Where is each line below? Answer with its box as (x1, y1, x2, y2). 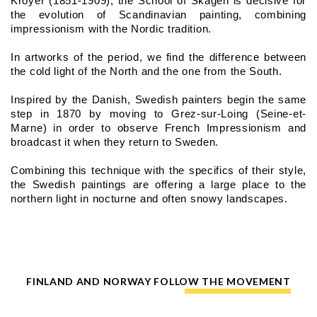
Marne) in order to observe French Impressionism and (11, 122, 306, 134)
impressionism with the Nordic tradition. (11, 23, 212, 35)
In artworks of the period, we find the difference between (11, 51, 306, 63)
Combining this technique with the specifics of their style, (11, 164, 306, 176)
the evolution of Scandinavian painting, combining (11, 8, 306, 21)
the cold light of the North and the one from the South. (11, 65, 282, 77)
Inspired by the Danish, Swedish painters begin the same (11, 93, 306, 105)
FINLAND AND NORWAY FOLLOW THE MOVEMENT (26, 275, 291, 287)
